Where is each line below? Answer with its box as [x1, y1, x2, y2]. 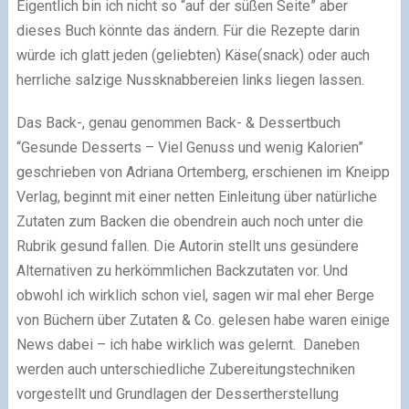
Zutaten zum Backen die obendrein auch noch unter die [16, 213, 363, 230]
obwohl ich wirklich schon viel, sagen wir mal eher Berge [16, 287, 374, 304]
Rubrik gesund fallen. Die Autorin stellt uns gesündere [16, 237, 359, 255]
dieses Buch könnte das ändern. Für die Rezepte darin [16, 22, 360, 39]
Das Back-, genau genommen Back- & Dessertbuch [16, 114, 341, 131]
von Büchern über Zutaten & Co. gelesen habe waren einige [16, 311, 390, 329]
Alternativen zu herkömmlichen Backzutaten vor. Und [16, 262, 348, 279]
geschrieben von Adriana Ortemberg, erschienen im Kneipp [16, 163, 390, 181]
